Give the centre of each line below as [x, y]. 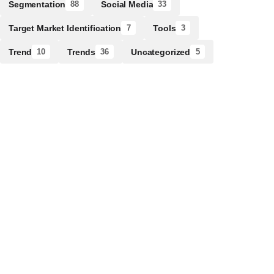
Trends [82, 52]
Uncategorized [161, 52]
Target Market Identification [65, 28]
